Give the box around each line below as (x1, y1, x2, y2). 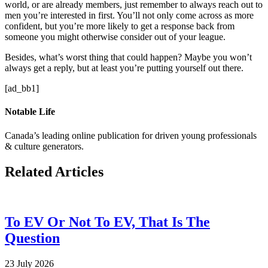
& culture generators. (5, 141, 84, 151)
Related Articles (5, 163, 103, 179)
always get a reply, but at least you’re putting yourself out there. (5, 63, 243, 74)
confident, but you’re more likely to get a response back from (5, 21, 234, 32)
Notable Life (5, 106, 55, 117)
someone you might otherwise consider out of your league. (5, 32, 226, 42)
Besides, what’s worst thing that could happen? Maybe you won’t (5, 52, 252, 63)
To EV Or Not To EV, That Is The (5, 214, 210, 230)
